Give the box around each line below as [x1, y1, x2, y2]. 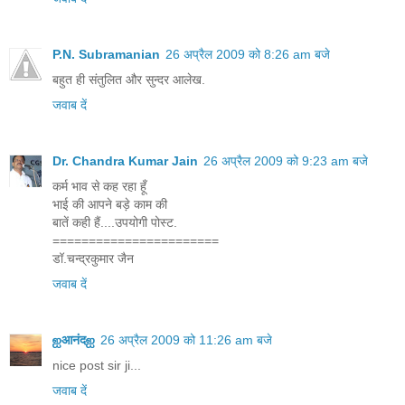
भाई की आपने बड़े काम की [52, 196, 167, 212]
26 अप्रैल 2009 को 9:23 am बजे [203, 153, 368, 168]
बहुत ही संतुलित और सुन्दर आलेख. [52, 71, 205, 87]
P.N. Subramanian [52, 46, 160, 61]
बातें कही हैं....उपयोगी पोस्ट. [52, 214, 177, 230]
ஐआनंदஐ [52, 332, 95, 347]
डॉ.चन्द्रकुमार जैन [52, 250, 134, 266]
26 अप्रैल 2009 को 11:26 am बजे [100, 332, 272, 347]
